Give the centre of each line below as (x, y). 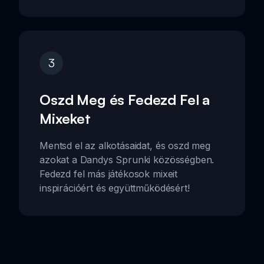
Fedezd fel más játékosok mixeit (109, 174)
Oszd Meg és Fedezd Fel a (125, 99)
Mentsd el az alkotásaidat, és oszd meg (125, 145)
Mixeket (65, 118)
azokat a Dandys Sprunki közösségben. (127, 159)
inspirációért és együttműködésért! (115, 188)
